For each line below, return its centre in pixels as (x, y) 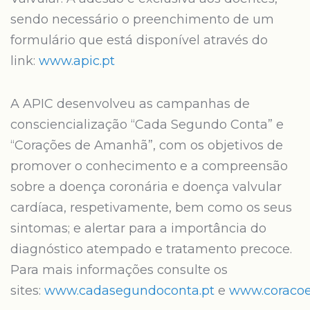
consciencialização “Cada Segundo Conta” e (147, 125)
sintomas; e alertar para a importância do (138, 228)
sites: (27, 291)
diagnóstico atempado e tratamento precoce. (151, 249)
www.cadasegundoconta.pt (129, 291)
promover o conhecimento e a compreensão (149, 166)
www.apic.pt (77, 61)
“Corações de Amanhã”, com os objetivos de (147, 145)
